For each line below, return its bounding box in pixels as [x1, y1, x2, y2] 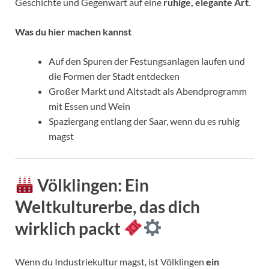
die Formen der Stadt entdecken [49, 70, 180, 82]
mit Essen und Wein [49, 100, 130, 112]
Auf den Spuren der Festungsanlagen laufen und [49, 55, 245, 67]
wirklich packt [15, 217, 124, 238]
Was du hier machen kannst [15, 26, 131, 38]
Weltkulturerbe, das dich [15, 196, 200, 217]
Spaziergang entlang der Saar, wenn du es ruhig [49, 115, 240, 127]
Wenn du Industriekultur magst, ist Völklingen [15, 255, 206, 267]
